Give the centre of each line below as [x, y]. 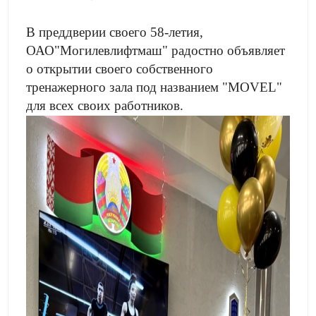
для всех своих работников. [105, 105]
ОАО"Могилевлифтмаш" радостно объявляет [156, 50]
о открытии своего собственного [120, 69]
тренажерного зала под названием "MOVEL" [154, 87]
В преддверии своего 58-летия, [115, 32]
